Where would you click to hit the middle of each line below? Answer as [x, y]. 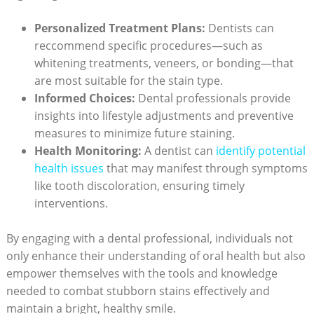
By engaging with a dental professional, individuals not [149, 238]
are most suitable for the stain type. [128, 80]
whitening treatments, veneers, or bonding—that [164, 63]
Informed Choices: [84, 98]
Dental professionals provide [213, 98]
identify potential [260, 150]
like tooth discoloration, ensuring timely [139, 185]
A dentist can [178, 150]
